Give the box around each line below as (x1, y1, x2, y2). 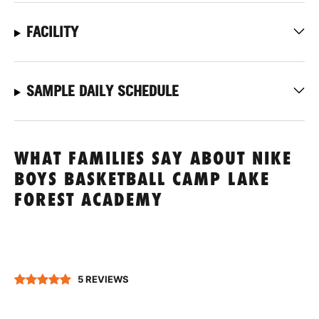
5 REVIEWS (78, 273, 129, 285)
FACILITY (26, 23, 78, 41)
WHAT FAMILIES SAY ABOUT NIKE (14, 150, 292, 170)
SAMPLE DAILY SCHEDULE (26, 83, 179, 100)
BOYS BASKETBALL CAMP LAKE (14, 171, 270, 191)
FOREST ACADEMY (14, 192, 163, 211)
